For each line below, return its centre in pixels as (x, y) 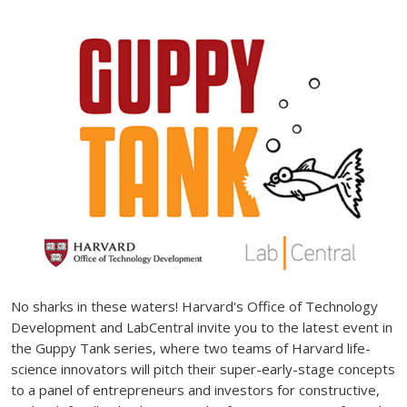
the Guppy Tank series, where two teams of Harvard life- (191, 348)
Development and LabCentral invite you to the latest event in (202, 328)
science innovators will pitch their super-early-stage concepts (203, 369)
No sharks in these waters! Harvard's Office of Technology (194, 307)
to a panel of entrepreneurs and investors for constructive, (195, 390)
